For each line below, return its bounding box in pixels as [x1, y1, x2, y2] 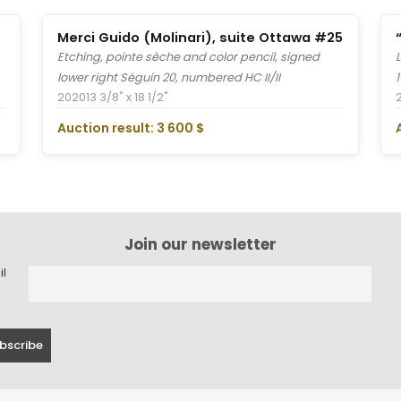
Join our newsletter [124, 233, 277, 255]
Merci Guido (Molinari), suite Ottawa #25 [56, 28, 343, 47]
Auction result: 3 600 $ [56, 118, 204, 137]
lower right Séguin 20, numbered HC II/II [56, 69, 280, 85]
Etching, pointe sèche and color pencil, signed [56, 48, 320, 64]
